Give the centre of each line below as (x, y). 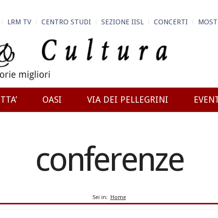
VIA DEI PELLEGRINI (128, 100)
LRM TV (19, 22)
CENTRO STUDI (66, 22)
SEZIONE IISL (122, 22)
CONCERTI (171, 22)
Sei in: (100, 197)
